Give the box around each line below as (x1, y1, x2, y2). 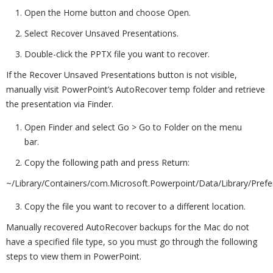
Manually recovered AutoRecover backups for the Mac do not (6, 221, 249, 233)
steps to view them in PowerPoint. (6, 250, 141, 262)
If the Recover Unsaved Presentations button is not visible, (6, 69, 237, 80)
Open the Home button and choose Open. (24, 7, 191, 18)
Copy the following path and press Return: (24, 157, 190, 168)
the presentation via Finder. (6, 98, 113, 110)
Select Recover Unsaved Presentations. (24, 27, 179, 39)
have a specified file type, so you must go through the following (6, 236, 257, 247)
